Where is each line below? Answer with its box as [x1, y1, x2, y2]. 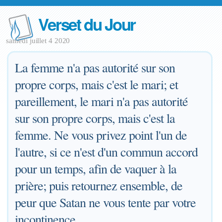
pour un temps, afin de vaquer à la [15, 160, 177, 177]
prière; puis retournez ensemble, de [15, 177, 183, 194]
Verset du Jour [38, 12, 136, 36]
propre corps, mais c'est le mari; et [15, 76, 178, 93]
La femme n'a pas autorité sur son [15, 59, 175, 76]
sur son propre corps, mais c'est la [15, 110, 175, 126]
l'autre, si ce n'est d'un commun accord [15, 143, 198, 160]
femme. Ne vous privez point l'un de [15, 126, 187, 143]
